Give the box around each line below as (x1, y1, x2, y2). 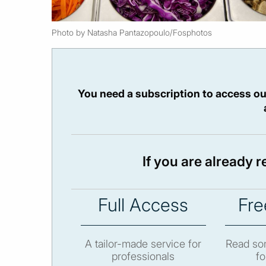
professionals (112, 250, 175, 263)
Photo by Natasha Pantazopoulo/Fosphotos (52, 27, 212, 37)
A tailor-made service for (85, 237, 202, 251)
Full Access (98, 194, 189, 216)
